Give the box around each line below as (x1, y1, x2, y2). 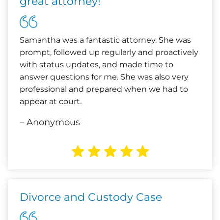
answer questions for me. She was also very (20, 72, 189, 82)
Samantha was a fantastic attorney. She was (20, 35, 191, 45)
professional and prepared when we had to (20, 84, 188, 94)
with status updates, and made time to (20, 60, 173, 69)
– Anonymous (20, 117, 80, 128)
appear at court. (20, 97, 82, 106)
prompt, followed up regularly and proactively (20, 48, 198, 57)
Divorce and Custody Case (20, 191, 162, 204)
